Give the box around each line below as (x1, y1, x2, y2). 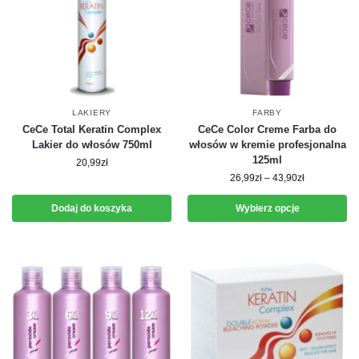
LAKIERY (72, 108, 111, 117)
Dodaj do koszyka (51, 203, 132, 214)
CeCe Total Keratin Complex (22, 123, 161, 135)
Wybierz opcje (235, 203, 300, 214)
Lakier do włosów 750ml (31, 139, 152, 151)
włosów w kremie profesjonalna (188, 139, 346, 151)
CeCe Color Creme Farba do (198, 123, 337, 135)
